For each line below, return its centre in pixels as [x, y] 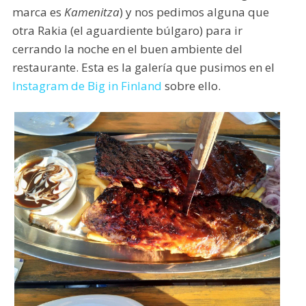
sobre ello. [191, 85]
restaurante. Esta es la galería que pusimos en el [143, 67]
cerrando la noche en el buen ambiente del [127, 48]
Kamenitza [92, 12]
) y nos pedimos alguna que [194, 12]
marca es [38, 12]
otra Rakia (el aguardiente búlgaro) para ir [127, 30]
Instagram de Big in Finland [87, 85]
